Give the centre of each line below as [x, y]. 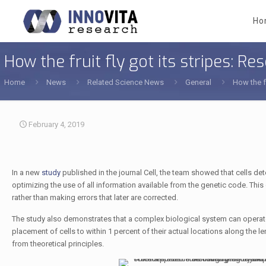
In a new [26, 172]
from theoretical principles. [58, 244]
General [198, 82]
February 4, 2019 [56, 124]
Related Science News [126, 82]
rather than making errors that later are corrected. [95, 197]
